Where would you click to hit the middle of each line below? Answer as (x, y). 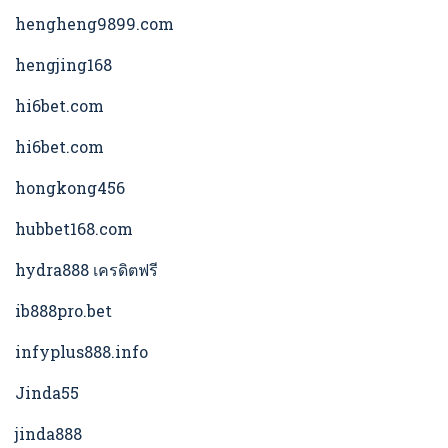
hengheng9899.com (94, 24)
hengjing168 (63, 65)
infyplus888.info (81, 352)
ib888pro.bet (63, 311)
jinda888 (48, 434)
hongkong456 (70, 188)
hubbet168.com (74, 229)
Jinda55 (47, 393)
